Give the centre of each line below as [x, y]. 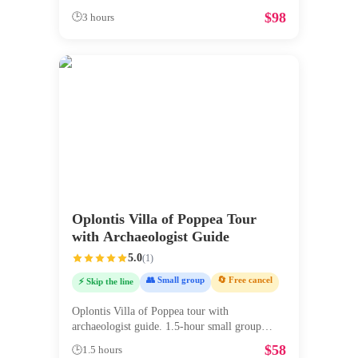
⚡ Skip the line [106, 281]
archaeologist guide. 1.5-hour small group [167, 326]
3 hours [98, 17]
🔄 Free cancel [245, 280]
